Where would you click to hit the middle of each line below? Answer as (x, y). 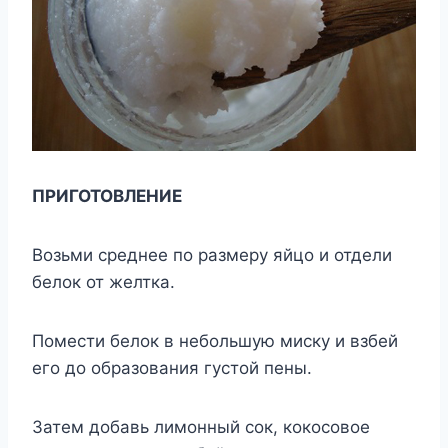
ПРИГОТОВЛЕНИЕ (107, 195)
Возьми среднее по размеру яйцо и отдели (212, 254)
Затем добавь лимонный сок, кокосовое (201, 426)
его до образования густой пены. (172, 367)
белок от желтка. (103, 281)
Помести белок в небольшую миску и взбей (215, 340)
